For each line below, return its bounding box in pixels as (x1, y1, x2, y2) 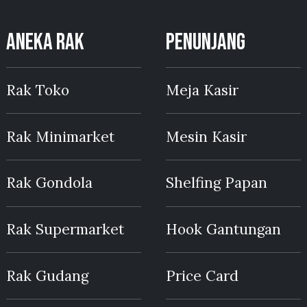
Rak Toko (6, 81, 70, 99)
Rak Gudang (6, 266, 89, 285)
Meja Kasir (166, 81, 239, 99)
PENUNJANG (166, 29, 246, 57)
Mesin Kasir (166, 127, 247, 146)
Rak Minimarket (6, 127, 115, 146)
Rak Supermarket (6, 219, 125, 238)
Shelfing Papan (166, 173, 268, 193)
